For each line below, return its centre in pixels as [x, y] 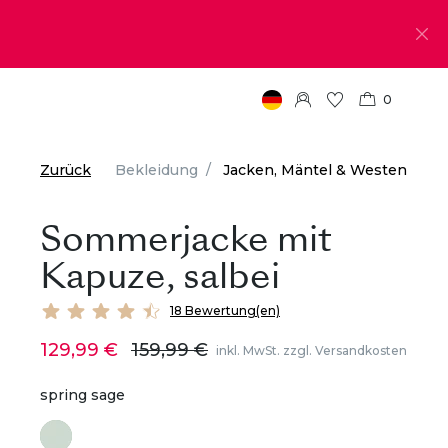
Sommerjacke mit [186, 239]
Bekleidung [156, 170]
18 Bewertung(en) [225, 310]
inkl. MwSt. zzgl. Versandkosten [311, 350]
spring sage [82, 395]
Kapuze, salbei [160, 276]
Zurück [65, 170]
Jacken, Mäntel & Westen [315, 170]
